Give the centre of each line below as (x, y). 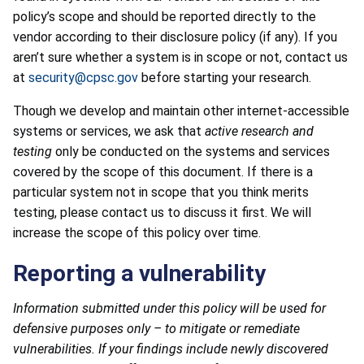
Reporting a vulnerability (139, 273)
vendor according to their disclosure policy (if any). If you (175, 37)
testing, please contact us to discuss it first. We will (162, 212)
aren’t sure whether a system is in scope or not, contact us (180, 57)
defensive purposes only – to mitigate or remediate (156, 328)
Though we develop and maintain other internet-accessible (181, 110)
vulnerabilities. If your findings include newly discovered (171, 349)
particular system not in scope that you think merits (161, 192)
